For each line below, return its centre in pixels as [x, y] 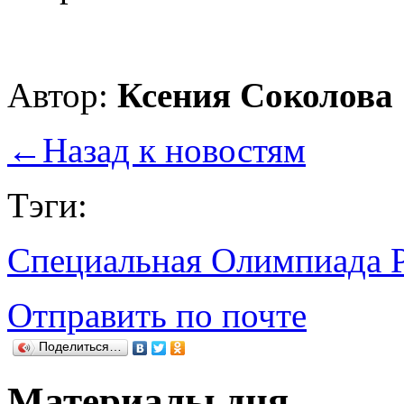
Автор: [62, 95]
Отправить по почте [157, 315]
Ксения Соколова [255, 95]
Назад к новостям [174, 150]
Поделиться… [80, 346]
